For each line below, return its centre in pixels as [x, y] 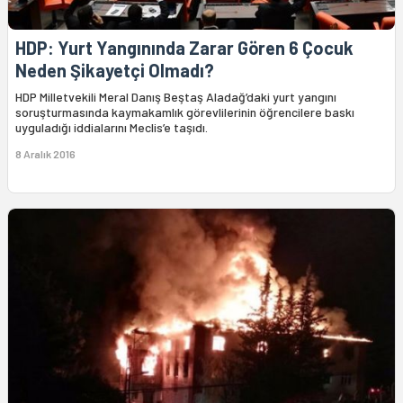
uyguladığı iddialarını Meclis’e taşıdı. [112, 127]
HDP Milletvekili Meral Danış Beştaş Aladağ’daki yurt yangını [176, 96]
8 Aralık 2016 [45, 153]
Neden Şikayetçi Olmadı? [115, 70]
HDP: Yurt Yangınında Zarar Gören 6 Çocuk [184, 47]
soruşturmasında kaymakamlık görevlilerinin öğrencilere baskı [185, 112]
